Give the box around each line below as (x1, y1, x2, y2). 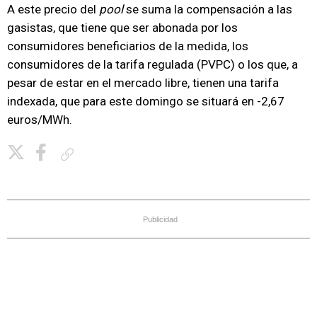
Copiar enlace (79, 149, 130, 159)
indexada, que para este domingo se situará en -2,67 (7, 94, 284, 108)
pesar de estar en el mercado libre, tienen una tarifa (7, 76, 279, 90)
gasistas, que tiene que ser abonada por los (7, 21, 238, 35)
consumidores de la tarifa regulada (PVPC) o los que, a (7, 57, 298, 71)
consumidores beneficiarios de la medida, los (7, 39, 248, 53)
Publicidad (143, 215, 178, 224)
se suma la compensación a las (126, 2, 292, 16)
